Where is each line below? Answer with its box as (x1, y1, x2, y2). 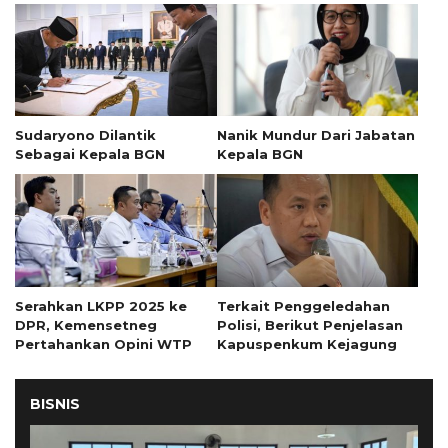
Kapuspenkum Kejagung (216, 336, 397, 353)
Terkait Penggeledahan (216, 298, 390, 315)
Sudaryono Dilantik (15, 127, 156, 144)
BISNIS (30, 395, 80, 414)
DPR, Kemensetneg (15, 317, 157, 334)
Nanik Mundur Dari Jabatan (216, 127, 415, 144)
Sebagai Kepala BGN (15, 146, 165, 163)
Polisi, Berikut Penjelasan (216, 317, 403, 334)
